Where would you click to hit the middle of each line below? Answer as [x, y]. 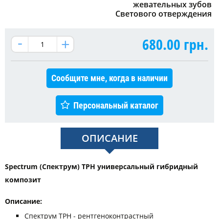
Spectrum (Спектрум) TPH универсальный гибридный [101, 166]
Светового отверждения [164, 13]
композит [23, 179]
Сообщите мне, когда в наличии [109, 78]
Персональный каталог [116, 105]
